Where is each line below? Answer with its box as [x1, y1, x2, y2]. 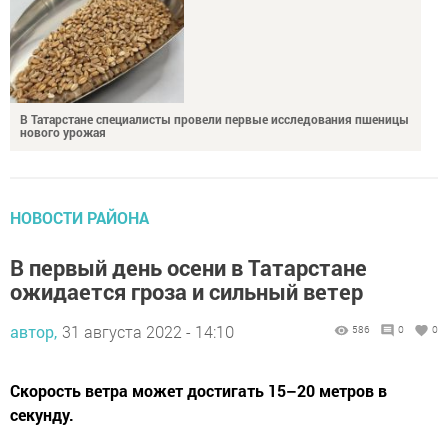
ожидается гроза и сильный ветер [10, 256, 363, 286]
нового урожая [20, 103, 106, 120]
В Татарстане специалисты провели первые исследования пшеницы [20, 90, 409, 107]
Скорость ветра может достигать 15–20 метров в [10, 359, 387, 381]
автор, [10, 300, 57, 322]
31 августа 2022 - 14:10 [62, 300, 234, 322]
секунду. [10, 383, 74, 405]
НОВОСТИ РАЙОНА [10, 186, 149, 208]
